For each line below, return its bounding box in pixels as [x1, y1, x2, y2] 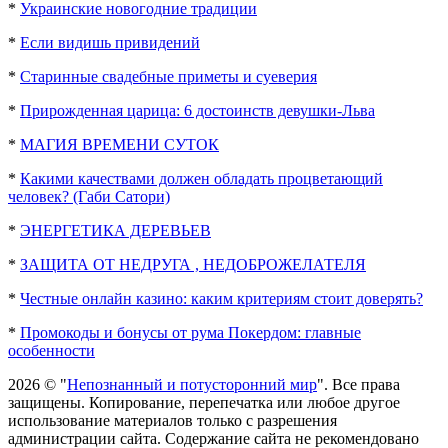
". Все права [317, 376, 400, 394]
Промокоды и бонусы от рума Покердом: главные [20, 324, 361, 342]
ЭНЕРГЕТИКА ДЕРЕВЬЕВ [20, 222, 211, 240]
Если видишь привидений [20, 34, 200, 52]
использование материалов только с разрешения [8, 412, 337, 430]
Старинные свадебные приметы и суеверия [20, 68, 317, 86]
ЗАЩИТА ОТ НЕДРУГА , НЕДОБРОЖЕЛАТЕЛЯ [20, 256, 366, 274]
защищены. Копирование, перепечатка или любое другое [8, 394, 400, 412]
